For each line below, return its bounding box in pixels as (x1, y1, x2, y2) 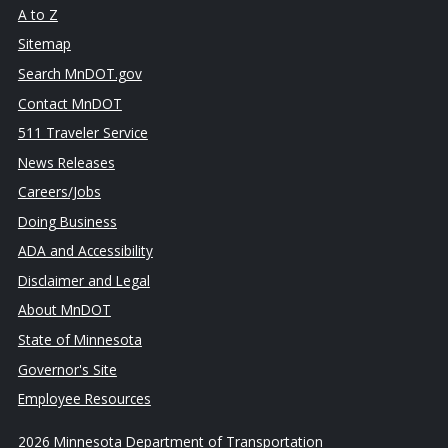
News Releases (17, 152, 115, 172)
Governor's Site (17, 359, 117, 379)
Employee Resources (17, 389, 151, 409)
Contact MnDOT (17, 93, 122, 113)
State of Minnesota (17, 330, 142, 350)
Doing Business (17, 211, 117, 231)
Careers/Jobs (17, 182, 101, 202)
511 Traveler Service (17, 123, 148, 143)
